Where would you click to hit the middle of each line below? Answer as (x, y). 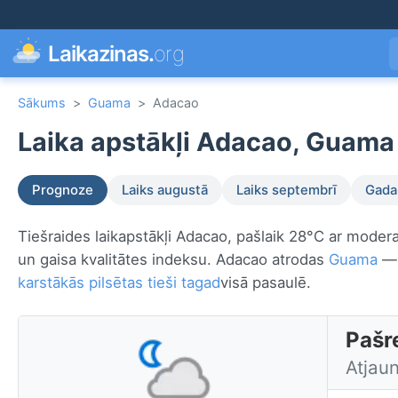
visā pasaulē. (266, 283)
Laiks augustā (165, 191)
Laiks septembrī (287, 191)
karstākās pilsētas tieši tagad (119, 283)
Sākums (42, 103)
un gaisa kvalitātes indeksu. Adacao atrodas (173, 260)
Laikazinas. (101, 53)
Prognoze (63, 191)
